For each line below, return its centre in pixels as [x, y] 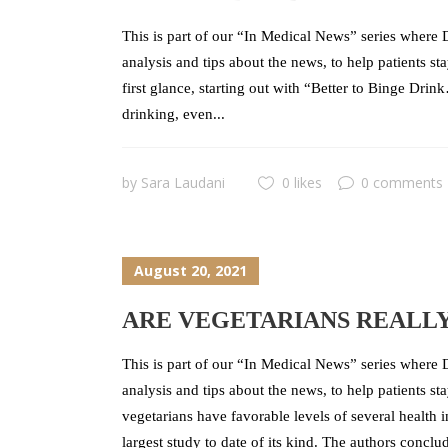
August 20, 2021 [190, 271]
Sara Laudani [183, 182]
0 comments [402, 182]
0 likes [302, 182]
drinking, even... [173, 114]
